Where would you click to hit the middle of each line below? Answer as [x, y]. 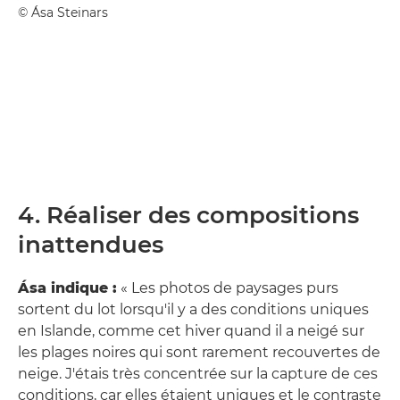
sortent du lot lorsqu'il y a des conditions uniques [193, 310]
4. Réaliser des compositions [188, 216]
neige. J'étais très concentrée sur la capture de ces [198, 374]
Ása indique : [67, 288]
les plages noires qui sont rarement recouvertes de [199, 353]
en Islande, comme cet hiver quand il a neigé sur [191, 331]
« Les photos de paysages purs [228, 288]
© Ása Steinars [63, 13]
